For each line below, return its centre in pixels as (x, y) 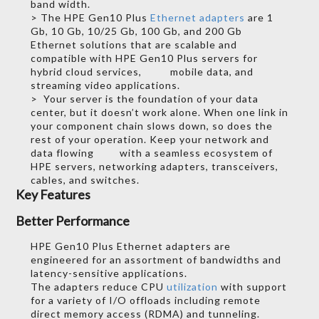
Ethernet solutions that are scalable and (134, 44)
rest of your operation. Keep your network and (150, 139)
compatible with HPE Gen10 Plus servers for (144, 58)
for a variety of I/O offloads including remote (145, 300)
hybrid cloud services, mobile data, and (142, 71)
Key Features (53, 194)
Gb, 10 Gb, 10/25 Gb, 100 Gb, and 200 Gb (136, 31)
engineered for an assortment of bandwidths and (156, 259)
